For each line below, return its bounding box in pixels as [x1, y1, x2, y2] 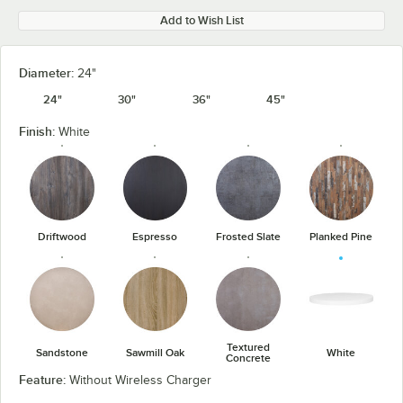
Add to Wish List [159, 13, 244, 27]
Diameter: [19, 66, 77, 80]
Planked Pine [309, 229, 373, 243]
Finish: [19, 124, 58, 139]
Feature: [19, 372, 69, 387]
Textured [226, 341, 270, 354]
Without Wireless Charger [69, 373, 211, 387]
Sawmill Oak [125, 346, 184, 359]
